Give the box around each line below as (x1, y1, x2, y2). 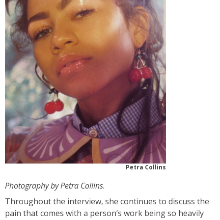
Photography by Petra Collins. (5, 180, 105, 192)
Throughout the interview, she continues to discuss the (5, 196, 209, 207)
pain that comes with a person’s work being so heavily (5, 208, 204, 219)
